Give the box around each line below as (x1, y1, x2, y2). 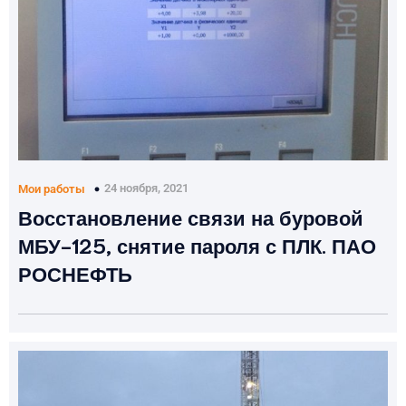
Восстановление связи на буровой (18, 202, 363, 229)
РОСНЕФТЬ (18, 258, 132, 285)
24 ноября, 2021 (104, 181, 188, 196)
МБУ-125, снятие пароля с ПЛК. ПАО (18, 230, 376, 257)
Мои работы (18, 181, 85, 196)
